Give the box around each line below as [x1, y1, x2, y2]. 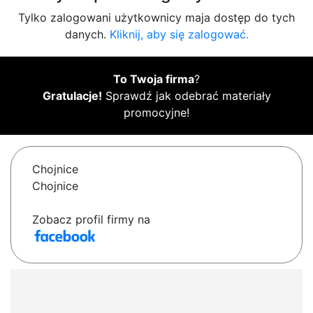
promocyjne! [124, 105, 189, 120]
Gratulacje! [42, 89, 102, 103]
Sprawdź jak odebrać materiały [101, 89, 271, 103]
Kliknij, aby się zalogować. [109, 27, 249, 42]
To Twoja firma [113, 72, 194, 87]
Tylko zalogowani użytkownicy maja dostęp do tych [18, 10, 295, 25]
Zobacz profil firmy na [32, 212, 150, 227]
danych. [64, 27, 110, 42]
